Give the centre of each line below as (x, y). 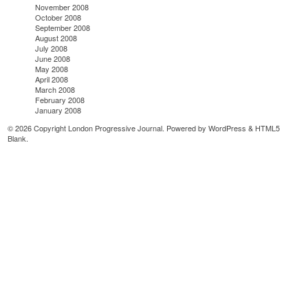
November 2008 (62, 7)
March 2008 (55, 90)
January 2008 (58, 110)
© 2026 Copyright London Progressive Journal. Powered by (108, 128)
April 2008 (52, 79)
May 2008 (52, 69)
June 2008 (53, 59)
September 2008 (63, 28)
